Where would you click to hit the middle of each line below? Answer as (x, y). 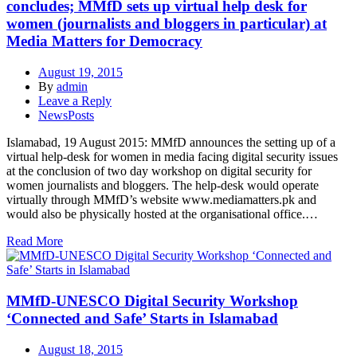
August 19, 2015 (80, 73)
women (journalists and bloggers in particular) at (167, 24)
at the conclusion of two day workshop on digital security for (159, 171)
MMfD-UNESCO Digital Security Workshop (152, 300)
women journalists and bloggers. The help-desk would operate (163, 186)
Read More (35, 241)
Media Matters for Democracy (104, 41)
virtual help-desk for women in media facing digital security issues (172, 157)
